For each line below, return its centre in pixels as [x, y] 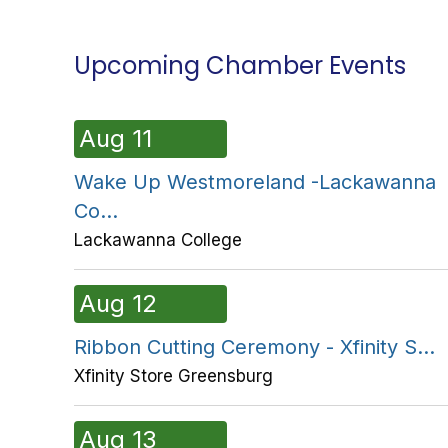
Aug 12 [118, 303]
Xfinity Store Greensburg [173, 375]
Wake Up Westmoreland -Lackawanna [255, 181]
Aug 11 [115, 138]
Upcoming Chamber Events [240, 65]
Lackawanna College [158, 239]
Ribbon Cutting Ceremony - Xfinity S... [254, 346]
